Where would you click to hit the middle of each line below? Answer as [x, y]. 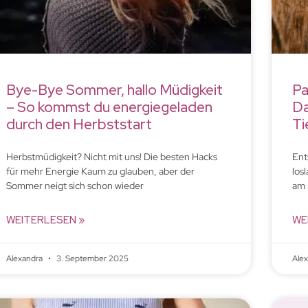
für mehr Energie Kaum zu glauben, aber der [100, 171]
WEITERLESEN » [45, 220]
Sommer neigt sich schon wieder [75, 185]
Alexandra [25, 258]
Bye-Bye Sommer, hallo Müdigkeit [114, 89]
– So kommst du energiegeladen [109, 107]
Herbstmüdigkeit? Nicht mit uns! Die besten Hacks [111, 156]
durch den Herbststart [79, 124]
